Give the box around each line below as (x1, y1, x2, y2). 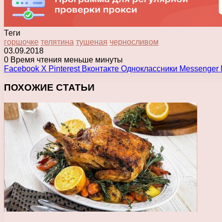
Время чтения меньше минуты (8, 55, 123, 64)
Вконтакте (82, 64, 119, 73)
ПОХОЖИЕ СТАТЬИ (4, 82, 95, 93)
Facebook (4, 64, 39, 73)
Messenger (179, 64, 219, 73)
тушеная (76, 37, 108, 46)
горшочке (4, 37, 39, 46)
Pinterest (49, 64, 80, 73)
